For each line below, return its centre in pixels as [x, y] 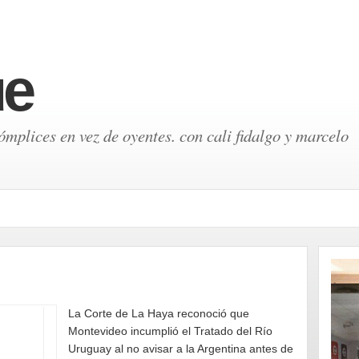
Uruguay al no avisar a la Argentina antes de [181, 349]
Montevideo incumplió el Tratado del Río [170, 331]
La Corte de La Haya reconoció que [159, 313]
